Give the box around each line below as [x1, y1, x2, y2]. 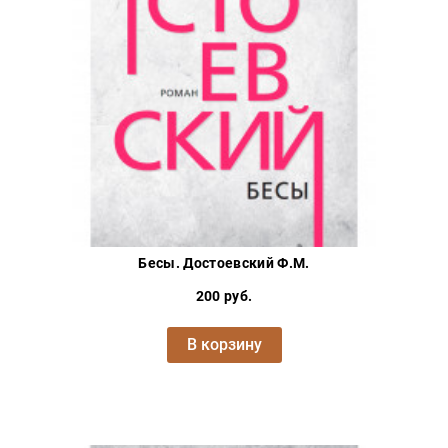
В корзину [186, 335, 262, 355]
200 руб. [195, 288, 253, 305]
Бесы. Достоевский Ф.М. [138, 255, 310, 272]
